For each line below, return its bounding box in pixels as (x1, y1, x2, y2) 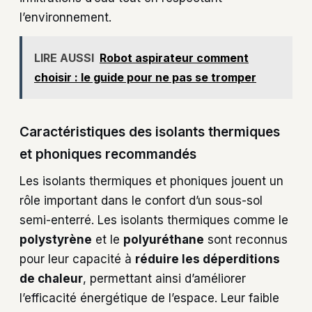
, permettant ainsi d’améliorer (83, 271, 246, 286)
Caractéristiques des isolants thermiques (19, 124, 280, 141)
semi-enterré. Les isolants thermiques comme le (19, 212, 288, 227)
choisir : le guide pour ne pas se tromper (34, 70, 256, 84)
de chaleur (19, 271, 83, 286)
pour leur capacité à (19, 251, 135, 266)
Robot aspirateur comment (100, 50, 249, 65)
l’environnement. (19, 10, 111, 25)
